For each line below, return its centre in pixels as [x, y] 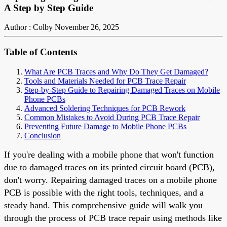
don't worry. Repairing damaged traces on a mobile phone [110, 180]
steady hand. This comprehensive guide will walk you [103, 205]
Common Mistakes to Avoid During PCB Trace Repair [112, 117]
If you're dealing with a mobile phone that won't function [109, 154]
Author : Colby [28, 27]
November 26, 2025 [87, 27]
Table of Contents [41, 52]
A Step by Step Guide [49, 8]
